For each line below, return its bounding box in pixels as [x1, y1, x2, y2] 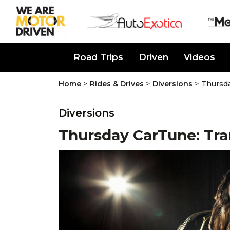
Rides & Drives [90, 79, 144, 89]
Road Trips [73, 52, 123, 63]
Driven [139, 52, 168, 63]
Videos [184, 52, 215, 63]
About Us [15, 52, 58, 63]
